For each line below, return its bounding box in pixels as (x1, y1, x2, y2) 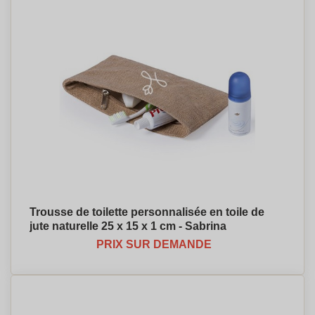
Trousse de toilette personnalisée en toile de (30, 206, 264, 218)
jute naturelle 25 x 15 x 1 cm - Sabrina (30, 220, 226, 232)
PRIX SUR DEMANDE (96, 238, 212, 250)
